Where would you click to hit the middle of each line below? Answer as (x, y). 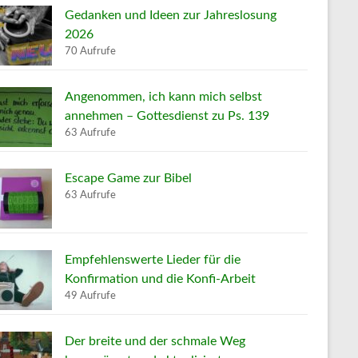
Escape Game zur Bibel (128, 178)
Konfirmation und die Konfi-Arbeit (160, 278)
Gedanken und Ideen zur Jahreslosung (171, 15)
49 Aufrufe (90, 295)
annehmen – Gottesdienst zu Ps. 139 (167, 115)
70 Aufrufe (90, 51)
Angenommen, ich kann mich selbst (163, 96)
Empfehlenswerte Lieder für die (153, 259)
